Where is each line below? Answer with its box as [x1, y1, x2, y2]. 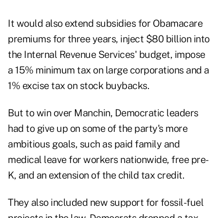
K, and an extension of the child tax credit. [8, 169, 184, 182]
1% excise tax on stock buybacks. [8, 80, 149, 92]
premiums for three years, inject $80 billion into [8, 33, 210, 45]
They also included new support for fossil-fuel [8, 197, 203, 209]
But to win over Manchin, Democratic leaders [8, 107, 199, 119]
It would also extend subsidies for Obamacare [8, 18, 202, 30]
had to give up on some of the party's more [8, 123, 187, 135]
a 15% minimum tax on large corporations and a [8, 64, 209, 76]
